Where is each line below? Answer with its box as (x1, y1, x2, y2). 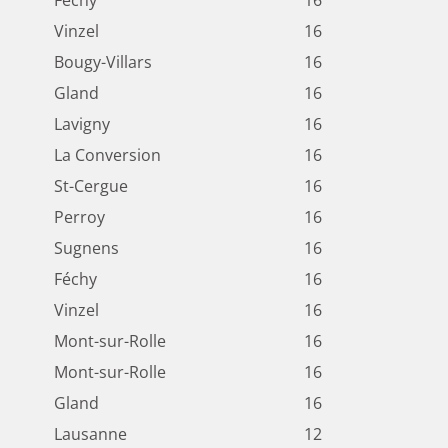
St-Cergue (54, 175, 128, 198)
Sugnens (54, 237, 119, 260)
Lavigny (54, 113, 110, 136)
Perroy (54, 206, 105, 229)
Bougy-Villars (54, 51, 152, 74)
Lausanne (54, 423, 127, 446)
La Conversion (54, 144, 161, 167)
